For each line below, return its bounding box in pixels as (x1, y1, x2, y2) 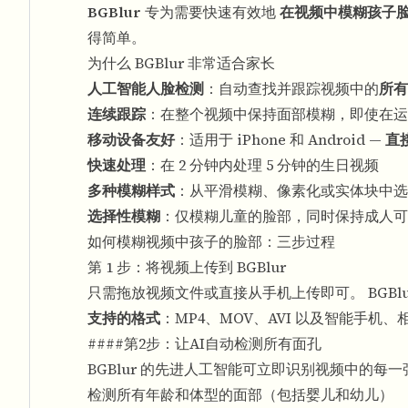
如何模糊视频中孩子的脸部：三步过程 (87, 231, 335, 251)
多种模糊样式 (87, 180, 175, 200)
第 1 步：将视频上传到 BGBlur (87, 257, 286, 277)
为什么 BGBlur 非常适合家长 (87, 53, 275, 73)
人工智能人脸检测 (87, 78, 204, 98)
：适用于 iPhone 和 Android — (175, 129, 385, 149)
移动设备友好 (87, 129, 175, 149)
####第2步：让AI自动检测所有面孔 (87, 333, 321, 353)
